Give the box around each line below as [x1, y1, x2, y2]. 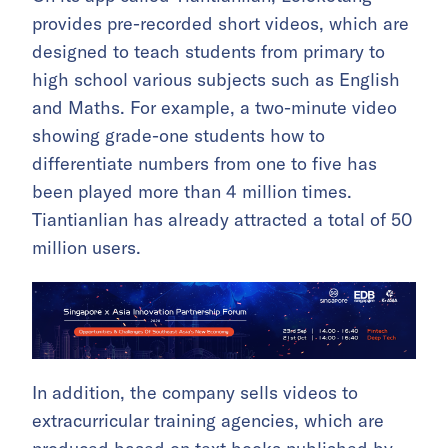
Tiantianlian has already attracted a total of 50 [32, 208, 412, 232]
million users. [32, 236, 141, 260]
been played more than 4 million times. [32, 180, 352, 204]
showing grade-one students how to [32, 124, 325, 148]
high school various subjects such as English [32, 68, 400, 92]
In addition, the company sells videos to [32, 380, 358, 404]
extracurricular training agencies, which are [32, 408, 384, 432]
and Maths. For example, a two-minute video [32, 96, 397, 120]
